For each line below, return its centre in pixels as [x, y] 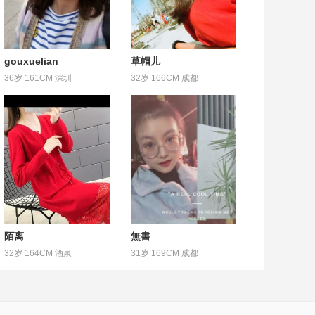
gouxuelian [31, 61]
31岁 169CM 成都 [165, 253]
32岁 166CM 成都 [165, 78]
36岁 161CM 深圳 [38, 78]
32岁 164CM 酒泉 [38, 253]
